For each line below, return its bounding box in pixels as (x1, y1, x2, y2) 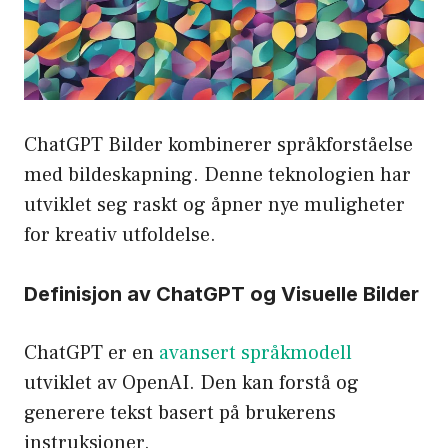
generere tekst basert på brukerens (24, 400, 336, 427)
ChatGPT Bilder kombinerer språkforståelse (24, 132, 413, 159)
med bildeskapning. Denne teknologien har (24, 162, 411, 189)
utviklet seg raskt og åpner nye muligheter (24, 192, 405, 219)
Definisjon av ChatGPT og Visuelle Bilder (24, 282, 419, 307)
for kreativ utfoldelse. (24, 222, 216, 249)
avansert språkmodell (159, 340, 352, 367)
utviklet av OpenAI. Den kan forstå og (24, 370, 359, 397)
